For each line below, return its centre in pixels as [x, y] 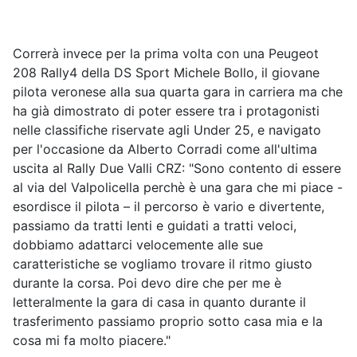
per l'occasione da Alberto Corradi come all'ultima [165, 149]
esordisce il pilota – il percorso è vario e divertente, [169, 206]
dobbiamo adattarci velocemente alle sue [138, 244]
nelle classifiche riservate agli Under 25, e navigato [167, 129]
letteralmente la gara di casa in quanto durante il [159, 302]
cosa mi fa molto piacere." [92, 340]
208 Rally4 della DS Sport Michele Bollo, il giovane [166, 72]
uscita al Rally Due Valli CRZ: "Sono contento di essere [177, 168]
